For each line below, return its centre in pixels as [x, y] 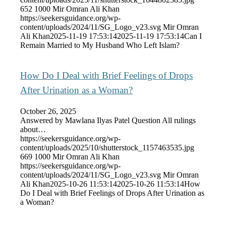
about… [33, 129]
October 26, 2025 [48, 111]
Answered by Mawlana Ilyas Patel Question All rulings [108, 120]
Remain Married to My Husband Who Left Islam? [100, 45]
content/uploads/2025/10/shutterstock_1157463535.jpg [107, 147]
